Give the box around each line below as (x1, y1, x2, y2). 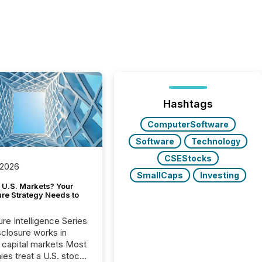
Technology (191, 136, 241, 146)
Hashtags (163, 98, 213, 110)
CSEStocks (164, 153, 212, 163)
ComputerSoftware (147, 119, 229, 129)
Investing (200, 170, 240, 180)
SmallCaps (137, 170, 184, 180)
